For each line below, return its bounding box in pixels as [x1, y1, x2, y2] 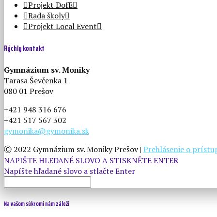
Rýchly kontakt [4, 42, 45, 54]
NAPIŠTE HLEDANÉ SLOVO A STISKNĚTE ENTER [4, 155, 178, 166]
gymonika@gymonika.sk [4, 125, 89, 136]
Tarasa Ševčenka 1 [4, 75, 68, 86]
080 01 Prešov [4, 85, 53, 96]
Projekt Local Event [28, 21, 97, 32]
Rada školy [28, 10, 65, 21]
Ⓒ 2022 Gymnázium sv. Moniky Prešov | [4, 143, 143, 155]
